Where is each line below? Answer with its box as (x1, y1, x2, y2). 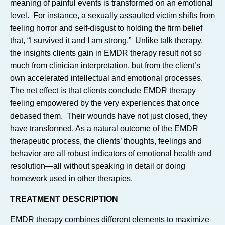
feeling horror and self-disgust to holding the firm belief (10, 24, 202, 32)
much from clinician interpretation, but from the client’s (10, 61, 200, 70)
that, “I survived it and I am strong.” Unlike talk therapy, (10, 36, 203, 45)
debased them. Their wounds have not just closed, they (10, 111, 207, 120)
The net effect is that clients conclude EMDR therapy (10, 86, 196, 95)
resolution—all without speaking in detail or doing (10, 162, 185, 170)
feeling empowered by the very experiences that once (10, 99, 199, 107)
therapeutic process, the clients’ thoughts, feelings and (10, 137, 202, 145)
